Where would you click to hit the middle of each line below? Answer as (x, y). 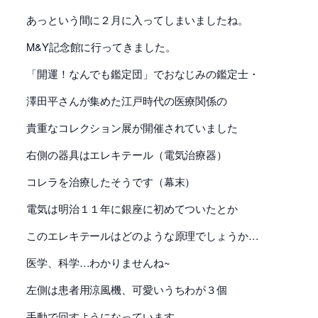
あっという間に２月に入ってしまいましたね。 (137, 19)
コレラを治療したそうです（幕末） (111, 181)
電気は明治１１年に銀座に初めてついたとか (132, 208)
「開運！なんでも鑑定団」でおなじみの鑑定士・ (143, 73)
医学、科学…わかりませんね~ (98, 262)
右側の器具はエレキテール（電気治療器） (127, 154)
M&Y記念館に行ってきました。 (101, 46)
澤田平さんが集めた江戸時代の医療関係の (127, 100)
